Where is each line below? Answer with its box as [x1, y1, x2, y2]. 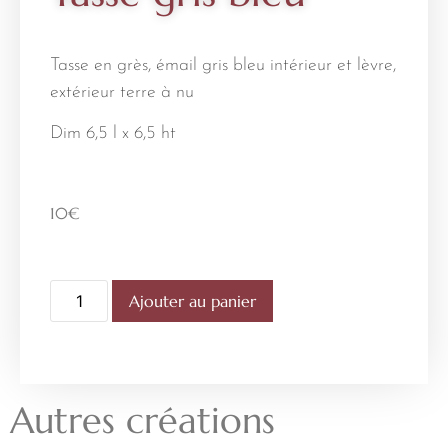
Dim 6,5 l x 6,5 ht [50, 124, 176, 143]
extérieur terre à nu [50, 82, 194, 102]
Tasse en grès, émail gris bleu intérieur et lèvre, [50, 55, 396, 75]
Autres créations [10, 397, 286, 443]
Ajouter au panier [129, 290, 257, 311]
